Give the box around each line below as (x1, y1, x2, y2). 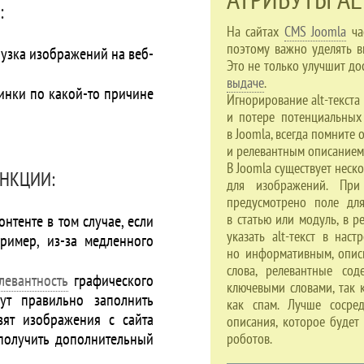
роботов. (227, 329, 272, 348)
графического (68, 270, 154, 291)
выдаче (227, 73, 264, 92)
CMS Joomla (284, 22, 347, 41)
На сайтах (227, 22, 284, 41)
